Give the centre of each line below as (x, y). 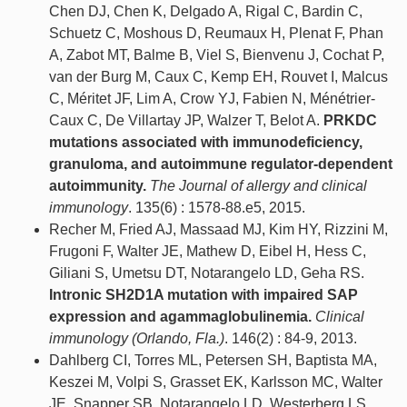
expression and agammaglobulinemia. (180, 317)
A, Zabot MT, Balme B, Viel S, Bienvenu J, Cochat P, (217, 55)
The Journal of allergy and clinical (258, 186)
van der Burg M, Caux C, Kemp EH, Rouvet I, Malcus (218, 77)
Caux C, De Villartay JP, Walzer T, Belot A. (186, 121)
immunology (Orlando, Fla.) (137, 339)
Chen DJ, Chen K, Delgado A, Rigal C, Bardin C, (206, 12)
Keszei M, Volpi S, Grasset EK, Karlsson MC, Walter (216, 382)
